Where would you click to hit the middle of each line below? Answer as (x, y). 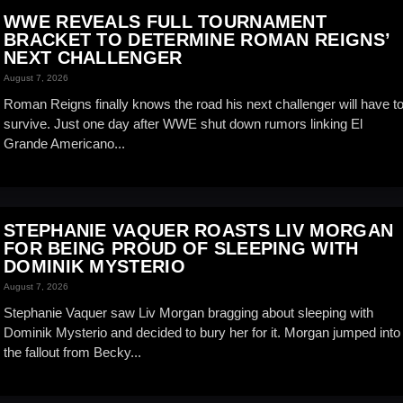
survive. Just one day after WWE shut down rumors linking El (183, 124)
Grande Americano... (64, 143)
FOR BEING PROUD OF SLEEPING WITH (181, 248)
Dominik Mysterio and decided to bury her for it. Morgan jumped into (202, 332)
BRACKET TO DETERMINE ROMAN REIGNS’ (197, 40)
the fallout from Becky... (72, 352)
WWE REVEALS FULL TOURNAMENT (166, 22)
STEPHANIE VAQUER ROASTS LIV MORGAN (199, 230)
